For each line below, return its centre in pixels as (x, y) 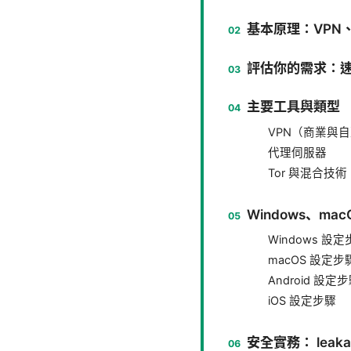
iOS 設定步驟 (302, 301)
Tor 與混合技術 (308, 173)
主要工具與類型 (293, 107)
